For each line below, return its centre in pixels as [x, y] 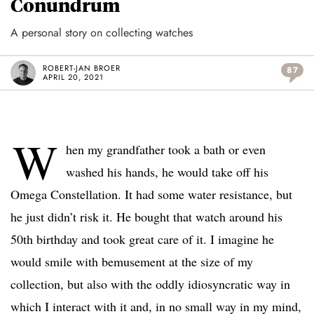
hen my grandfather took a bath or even [166, 150]
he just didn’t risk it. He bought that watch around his [146, 217]
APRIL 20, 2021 [73, 77]
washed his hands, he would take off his [167, 172]
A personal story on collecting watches [102, 33]
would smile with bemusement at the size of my [132, 262]
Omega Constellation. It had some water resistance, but [151, 194]
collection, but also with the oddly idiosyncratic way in [150, 284]
